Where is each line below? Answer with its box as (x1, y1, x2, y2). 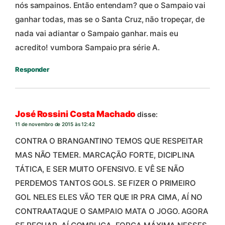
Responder (15, 65, 50, 74)
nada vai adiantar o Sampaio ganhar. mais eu (15, 29, 178, 39)
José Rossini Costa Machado (15, 108, 136, 119)
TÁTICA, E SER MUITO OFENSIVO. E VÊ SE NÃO (15, 164, 184, 174)
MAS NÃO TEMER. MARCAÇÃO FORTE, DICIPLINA (15, 150, 195, 160)
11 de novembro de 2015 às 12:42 (15, 121, 95, 127)
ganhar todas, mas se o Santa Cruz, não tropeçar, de (15, 15, 205, 25)
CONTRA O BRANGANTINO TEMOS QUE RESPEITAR (15, 136, 203, 146)
